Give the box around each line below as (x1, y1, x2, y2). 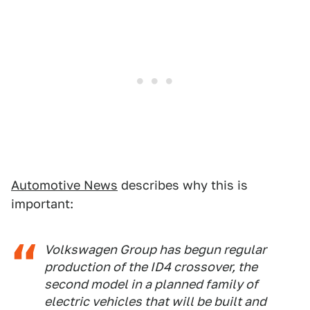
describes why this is (118, 177, 248, 192)
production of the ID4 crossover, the (44, 259, 257, 274)
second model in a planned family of (44, 276, 258, 291)
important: (11, 196, 73, 211)
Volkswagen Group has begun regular (44, 241, 266, 257)
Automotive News (11, 177, 118, 192)
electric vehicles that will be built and (44, 293, 266, 309)
